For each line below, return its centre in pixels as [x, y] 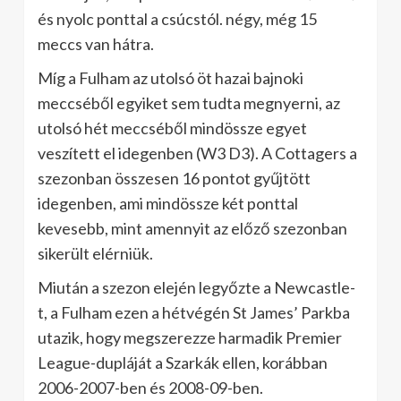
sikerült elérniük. [95, 253]
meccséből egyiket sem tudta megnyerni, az [189, 103]
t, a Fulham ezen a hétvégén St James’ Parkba [194, 312]
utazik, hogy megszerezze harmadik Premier [190, 337]
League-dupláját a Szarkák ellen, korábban [183, 363]
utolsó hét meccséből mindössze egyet [172, 128]
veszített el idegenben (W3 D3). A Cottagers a [197, 153]
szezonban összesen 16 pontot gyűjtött [174, 178]
